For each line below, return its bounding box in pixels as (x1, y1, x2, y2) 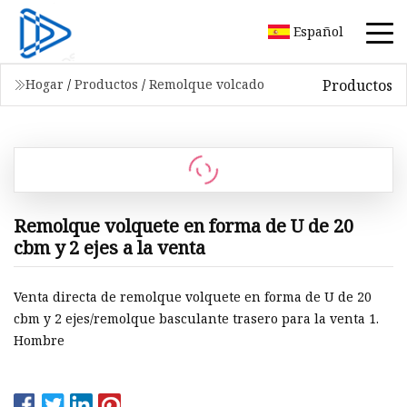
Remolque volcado (149, 75, 264, 93)
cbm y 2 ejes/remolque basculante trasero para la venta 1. (14, 310, 379, 328)
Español (293, 22, 343, 40)
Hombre (14, 332, 65, 350)
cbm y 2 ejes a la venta (14, 234, 205, 260)
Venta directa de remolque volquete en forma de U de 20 (14, 288, 372, 306)
